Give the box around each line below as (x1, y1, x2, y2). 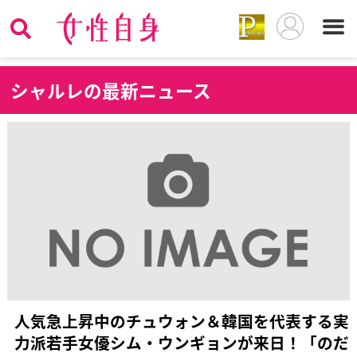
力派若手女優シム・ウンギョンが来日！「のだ (14, 331, 349, 355)
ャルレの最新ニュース (29, 76, 212, 104)
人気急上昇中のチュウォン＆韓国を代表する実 (14, 309, 349, 333)
